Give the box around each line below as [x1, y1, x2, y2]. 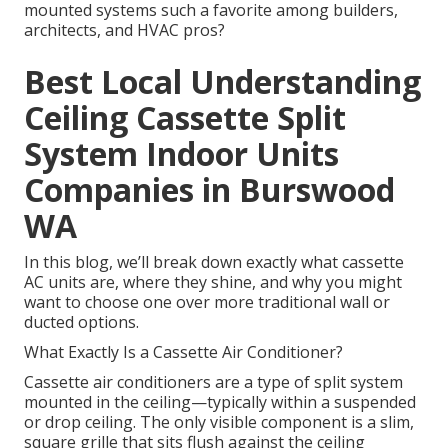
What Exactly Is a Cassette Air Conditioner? [24, 341, 343, 364]
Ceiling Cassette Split [24, 96, 346, 140]
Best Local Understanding [24, 60, 421, 104]
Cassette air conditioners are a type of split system [24, 371, 403, 394]
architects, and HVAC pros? [24, 19, 225, 42]
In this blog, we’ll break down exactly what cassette [24, 251, 404, 274]
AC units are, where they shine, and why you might [24, 271, 402, 294]
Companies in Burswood [24, 168, 395, 212]
